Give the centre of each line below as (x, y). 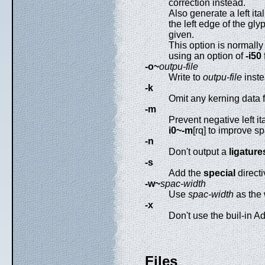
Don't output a (199, 152)
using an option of (207, 56)
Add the (186, 173)
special (219, 173)
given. (181, 35)
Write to (186, 77)
